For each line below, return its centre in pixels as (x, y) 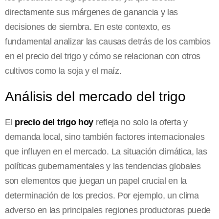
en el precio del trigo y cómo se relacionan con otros (103, 56)
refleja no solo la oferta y (141, 122)
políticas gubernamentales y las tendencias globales (103, 166)
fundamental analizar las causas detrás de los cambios (108, 42)
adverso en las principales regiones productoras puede (108, 210)
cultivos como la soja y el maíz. (63, 71)
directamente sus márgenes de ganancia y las (92, 12)
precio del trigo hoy (54, 122)
